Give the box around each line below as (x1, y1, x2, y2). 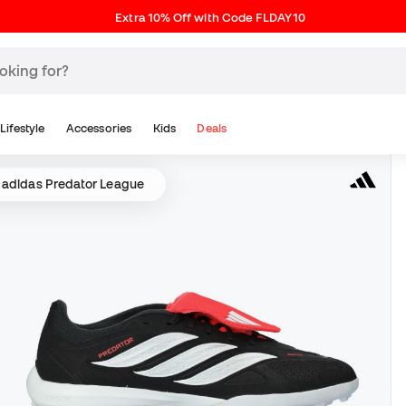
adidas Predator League (2, 177, 144, 191)
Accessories (66, 121, 131, 135)
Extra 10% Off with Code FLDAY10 (115, 11, 305, 24)
